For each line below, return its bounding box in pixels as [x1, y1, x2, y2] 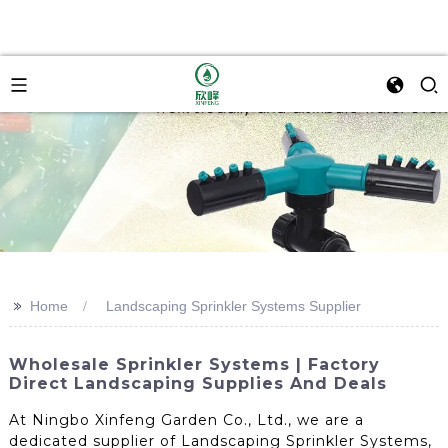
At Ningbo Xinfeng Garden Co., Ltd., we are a [8, 410, 364, 429]
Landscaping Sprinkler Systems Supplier [105, 298, 361, 314]
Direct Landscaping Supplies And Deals [8, 374, 387, 393]
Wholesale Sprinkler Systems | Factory [8, 355, 380, 374]
